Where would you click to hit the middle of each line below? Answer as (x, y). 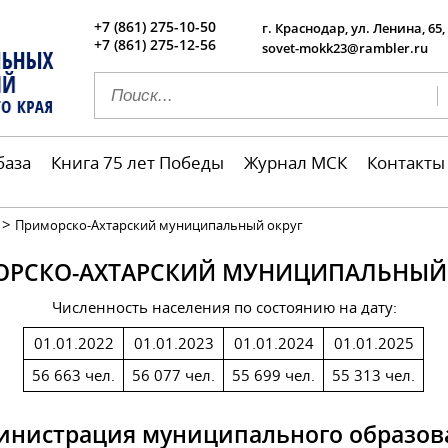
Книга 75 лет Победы (137, 162)
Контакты (406, 162)
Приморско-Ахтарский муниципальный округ (159, 224)
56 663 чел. (73, 374)
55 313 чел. (373, 374)
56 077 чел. (173, 374)
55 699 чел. (273, 374)
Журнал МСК (295, 162)
